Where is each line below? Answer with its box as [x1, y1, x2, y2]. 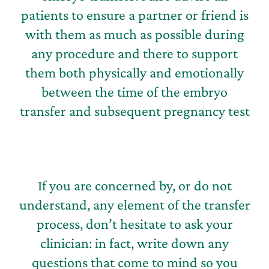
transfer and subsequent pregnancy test [19, 102, 250, 119]
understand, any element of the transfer [19, 196, 250, 213]
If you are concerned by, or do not [37, 177, 232, 193]
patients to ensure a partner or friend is [20, 6, 249, 23]
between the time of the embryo [41, 83, 228, 100]
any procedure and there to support [31, 44, 238, 61]
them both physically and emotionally [25, 64, 244, 80]
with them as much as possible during [25, 25, 244, 42]
